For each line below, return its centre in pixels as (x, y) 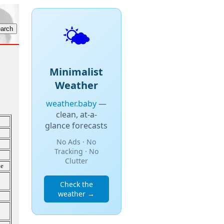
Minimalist (76, 72)
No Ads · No (76, 142)
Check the (76, 184)
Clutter (76, 161)
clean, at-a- (76, 114)
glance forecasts (76, 125)
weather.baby (71, 103)
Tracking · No (76, 151)
